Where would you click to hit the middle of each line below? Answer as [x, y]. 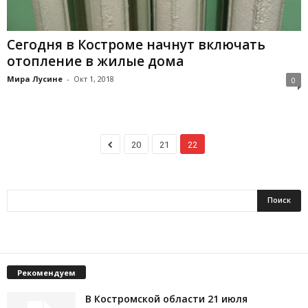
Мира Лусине [35, 78]
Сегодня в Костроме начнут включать [136, 44]
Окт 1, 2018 [94, 78]
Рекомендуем [46, 272]
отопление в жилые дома [95, 61]
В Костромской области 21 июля [166, 298]
